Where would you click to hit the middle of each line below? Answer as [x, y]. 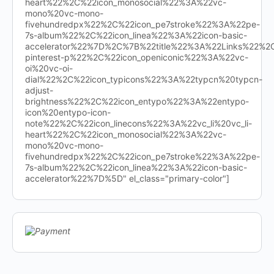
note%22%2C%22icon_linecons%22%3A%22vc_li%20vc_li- [139, 123]
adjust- [39, 90]
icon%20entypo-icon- [68, 112]
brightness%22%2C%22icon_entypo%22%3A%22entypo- [137, 101]
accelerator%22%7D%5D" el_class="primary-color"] [127, 178]
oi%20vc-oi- [49, 68]
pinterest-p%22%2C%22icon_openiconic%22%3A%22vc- [137, 57]
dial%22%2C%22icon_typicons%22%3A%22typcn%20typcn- [144, 79]
